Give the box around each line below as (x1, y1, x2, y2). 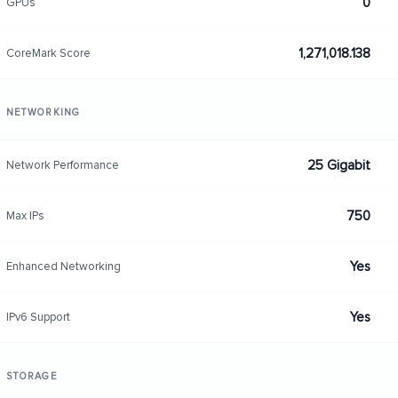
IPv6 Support (5, 309, 70, 324)
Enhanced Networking (5, 259, 121, 274)
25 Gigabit (306, 157, 370, 173)
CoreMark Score (5, 45, 91, 60)
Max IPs (5, 208, 44, 223)
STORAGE (5, 370, 57, 382)
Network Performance (5, 157, 119, 172)
